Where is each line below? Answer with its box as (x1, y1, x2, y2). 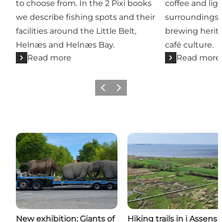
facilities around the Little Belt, (16, 26, 136, 36)
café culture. (165, 40, 214, 50)
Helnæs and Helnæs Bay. (16, 40, 114, 50)
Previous (96, 87, 124, 95)
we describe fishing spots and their (16, 12, 155, 22)
